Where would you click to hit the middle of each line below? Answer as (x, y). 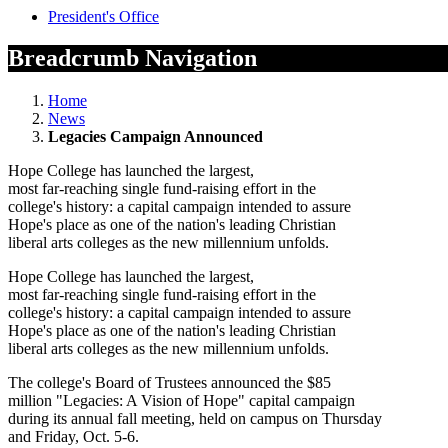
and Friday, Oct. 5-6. (73, 437)
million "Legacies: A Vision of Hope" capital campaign (181, 401)
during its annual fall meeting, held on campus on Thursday (195, 419)
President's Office (103, 16)
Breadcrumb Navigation (132, 58)
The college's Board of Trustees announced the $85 (169, 383)
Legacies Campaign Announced (155, 137)
